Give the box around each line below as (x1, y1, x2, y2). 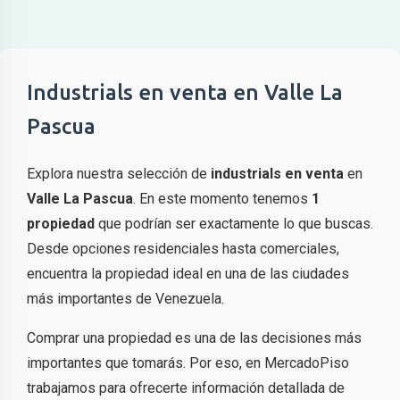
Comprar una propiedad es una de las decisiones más (27, 329, 362, 346)
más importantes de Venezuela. (27, 290, 224, 307)
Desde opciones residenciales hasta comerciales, (27, 240, 339, 257)
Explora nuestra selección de (27, 165, 211, 182)
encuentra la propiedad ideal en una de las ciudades (27, 265, 349, 282)
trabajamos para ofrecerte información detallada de (27, 379, 345, 396)
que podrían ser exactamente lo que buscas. (95, 215, 373, 232)
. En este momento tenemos (133, 190, 312, 207)
